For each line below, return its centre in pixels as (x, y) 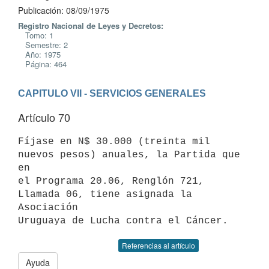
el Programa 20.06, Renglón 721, (111, 181)
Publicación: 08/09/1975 (64, 10)
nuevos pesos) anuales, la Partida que (129, 155)
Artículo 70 (44, 117)
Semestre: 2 (43, 45)
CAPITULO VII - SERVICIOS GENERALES (112, 93)
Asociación (48, 207)
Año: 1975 (39, 54)
